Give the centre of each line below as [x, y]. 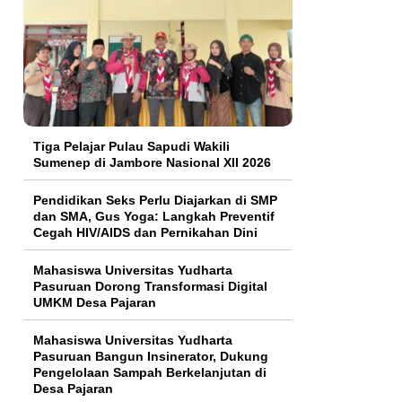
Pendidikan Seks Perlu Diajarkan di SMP [155, 201]
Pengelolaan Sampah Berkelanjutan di [150, 373]
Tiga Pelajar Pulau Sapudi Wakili [131, 147]
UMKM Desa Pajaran [95, 303]
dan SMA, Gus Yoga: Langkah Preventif [154, 217]
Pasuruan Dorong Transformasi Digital [150, 287]
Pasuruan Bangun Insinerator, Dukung [151, 357]
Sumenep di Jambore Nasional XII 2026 [152, 163]
